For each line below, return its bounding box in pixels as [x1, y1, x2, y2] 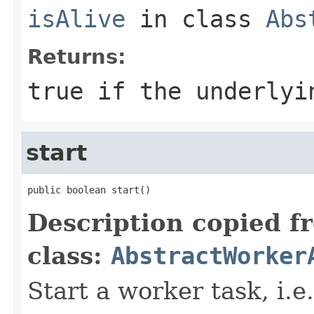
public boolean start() [27, 184, 151, 196]
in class [125, 4, 266, 33]
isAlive [27, 4, 125, 33]
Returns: [27, 44, 126, 69]
